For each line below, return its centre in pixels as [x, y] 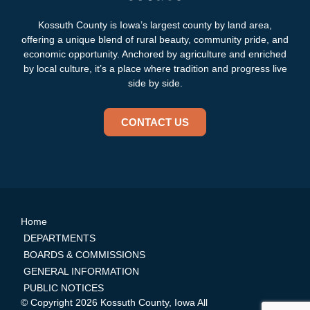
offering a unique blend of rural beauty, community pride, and [155, 40]
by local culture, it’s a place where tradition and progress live [155, 69]
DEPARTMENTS [60, 238]
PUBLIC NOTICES [64, 288]
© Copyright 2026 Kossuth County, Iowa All [114, 303]
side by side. [155, 83]
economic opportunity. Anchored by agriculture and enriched [155, 54]
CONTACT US [155, 122]
